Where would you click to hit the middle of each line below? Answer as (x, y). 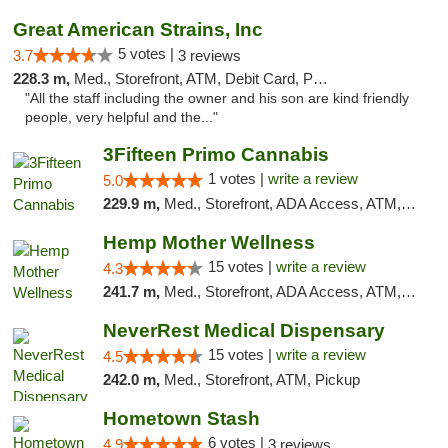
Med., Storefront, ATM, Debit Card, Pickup (193, 78)
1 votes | (237, 178)
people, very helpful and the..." (121, 117)
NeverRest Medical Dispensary (243, 330)
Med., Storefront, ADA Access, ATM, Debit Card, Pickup (282, 203)
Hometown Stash (181, 418)
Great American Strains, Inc (138, 29)
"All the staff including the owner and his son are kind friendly (217, 98)
